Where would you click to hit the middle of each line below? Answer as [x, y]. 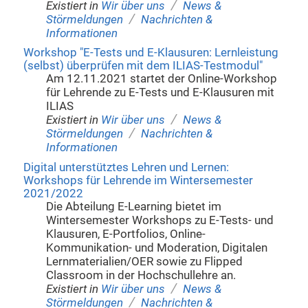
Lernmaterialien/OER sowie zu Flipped [145, 261]
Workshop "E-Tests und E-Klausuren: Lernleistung [151, 53]
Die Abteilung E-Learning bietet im [134, 206]
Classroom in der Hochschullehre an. [141, 275]
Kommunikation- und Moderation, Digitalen [157, 247]
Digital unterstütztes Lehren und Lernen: [126, 167]
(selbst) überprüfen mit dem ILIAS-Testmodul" [143, 66]
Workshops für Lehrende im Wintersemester [138, 180]
